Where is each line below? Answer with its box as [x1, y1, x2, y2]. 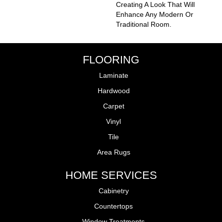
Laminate [99, 71, 128, 79]
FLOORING [83, 53, 139, 66]
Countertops [94, 202, 133, 210]
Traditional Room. [116, 20, 171, 28]
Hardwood [97, 86, 130, 95]
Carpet [103, 102, 124, 110]
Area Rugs [97, 148, 130, 156]
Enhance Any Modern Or [116, 10, 193, 18]
